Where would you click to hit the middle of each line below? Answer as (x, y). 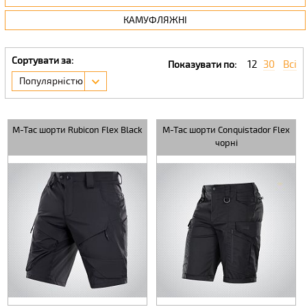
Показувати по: (202, 65)
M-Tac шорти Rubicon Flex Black (78, 131)
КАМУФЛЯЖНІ (155, 21)
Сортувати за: (42, 61)
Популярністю (51, 82)
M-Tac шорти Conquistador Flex (226, 131)
